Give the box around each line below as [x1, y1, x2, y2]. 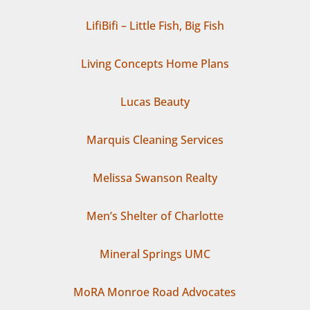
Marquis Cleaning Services [86, 131, 224, 147]
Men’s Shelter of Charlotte [86, 208, 224, 224]
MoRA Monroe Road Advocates [73, 284, 237, 300]
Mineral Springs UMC [99, 246, 210, 262]
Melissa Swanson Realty [92, 170, 217, 185]
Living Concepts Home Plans [80, 55, 229, 71]
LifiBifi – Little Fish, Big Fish [85, 17, 224, 33]
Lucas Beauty [120, 93, 190, 109]
